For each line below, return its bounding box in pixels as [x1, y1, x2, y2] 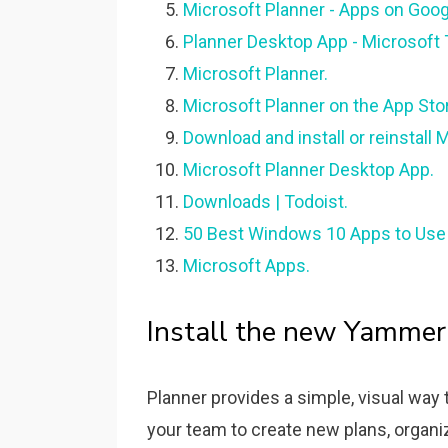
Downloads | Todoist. [183, 191, 348, 212]
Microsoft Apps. [183, 255, 310, 276]
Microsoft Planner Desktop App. [183, 159, 434, 180]
